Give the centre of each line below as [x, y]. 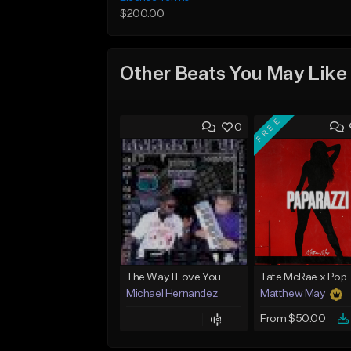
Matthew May [293, 294]
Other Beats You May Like [233, 74]
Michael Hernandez [172, 294]
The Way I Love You [174, 278]
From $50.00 [293, 319]
